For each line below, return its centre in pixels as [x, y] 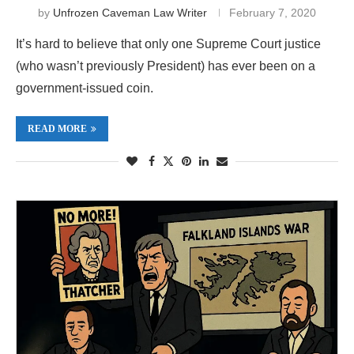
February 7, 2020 [273, 12]
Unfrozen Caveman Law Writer [130, 12]
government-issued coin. [85, 88]
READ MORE [57, 128]
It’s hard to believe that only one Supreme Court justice [168, 43]
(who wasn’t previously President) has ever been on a [166, 66]
